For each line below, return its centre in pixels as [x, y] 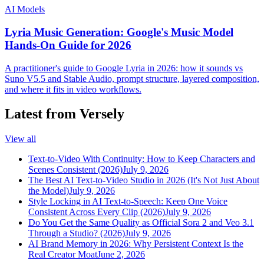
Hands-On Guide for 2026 [68, 45]
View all [20, 139]
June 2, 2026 [121, 255]
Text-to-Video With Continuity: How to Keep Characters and [142, 159]
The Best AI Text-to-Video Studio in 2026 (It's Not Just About [144, 180]
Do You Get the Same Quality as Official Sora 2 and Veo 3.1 [141, 223]
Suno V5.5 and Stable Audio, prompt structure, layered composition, [132, 78]
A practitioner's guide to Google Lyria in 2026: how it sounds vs [124, 68]
